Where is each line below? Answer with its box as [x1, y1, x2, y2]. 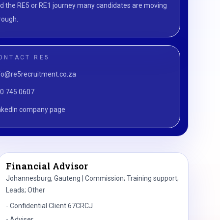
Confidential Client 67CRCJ [9, 202, 93, 210]
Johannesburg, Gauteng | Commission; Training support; [5, 174, 179, 182]
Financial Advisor [5, 160, 88, 172]
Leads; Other [5, 186, 45, 194]
